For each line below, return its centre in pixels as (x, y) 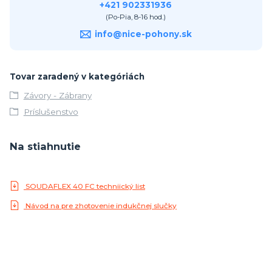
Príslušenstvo (51, 111)
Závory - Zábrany (57, 96)
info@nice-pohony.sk (143, 34)
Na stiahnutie (45, 147)
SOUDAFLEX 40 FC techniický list (84, 187)
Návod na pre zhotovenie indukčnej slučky (100, 206)
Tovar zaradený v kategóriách (77, 77)
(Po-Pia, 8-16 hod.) (136, 17)
